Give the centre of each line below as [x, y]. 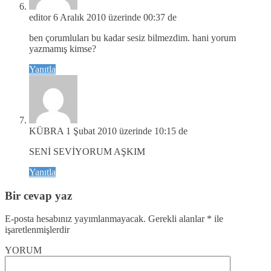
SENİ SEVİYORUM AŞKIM [87, 151]
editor [40, 17]
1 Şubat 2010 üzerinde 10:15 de [127, 131]
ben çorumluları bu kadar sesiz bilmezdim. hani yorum [132, 38]
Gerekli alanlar [176, 219]
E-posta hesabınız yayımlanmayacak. [75, 219]
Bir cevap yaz [38, 195]
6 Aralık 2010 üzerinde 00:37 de [115, 17]
